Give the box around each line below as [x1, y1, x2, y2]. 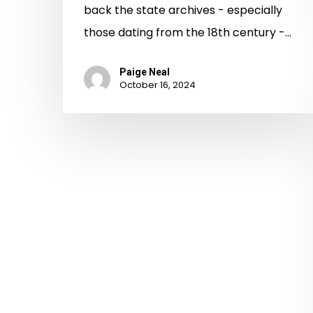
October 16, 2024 [119, 78, 196, 92]
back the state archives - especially [84, 2, 282, 19]
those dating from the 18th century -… [84, 24, 291, 41]
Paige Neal [119, 66, 170, 78]
